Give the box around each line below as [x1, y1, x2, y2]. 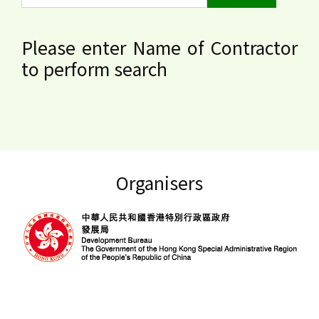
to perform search [21, 56, 167, 82]
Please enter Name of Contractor [21, 34, 298, 61]
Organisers [116, 169, 203, 196]
